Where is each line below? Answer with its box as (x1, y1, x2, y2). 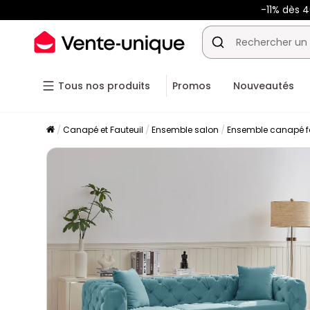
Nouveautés (233, 79, 294, 93)
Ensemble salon (152, 124, 219, 136)
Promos (172, 79, 211, 93)
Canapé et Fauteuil (63, 124, 144, 136)
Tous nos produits (58, 79, 150, 93)
